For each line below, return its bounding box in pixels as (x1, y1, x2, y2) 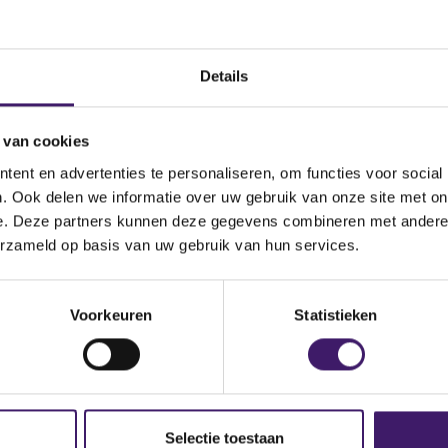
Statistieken (294, 306, 378, 324)
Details (199, 67, 249, 85)
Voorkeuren (70, 306, 152, 324)
